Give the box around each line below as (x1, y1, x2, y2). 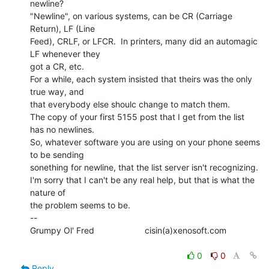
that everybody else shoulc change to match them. (30, 98, 230, 109)
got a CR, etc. (30, 61, 84, 71)
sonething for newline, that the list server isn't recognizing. (30, 162, 258, 172)
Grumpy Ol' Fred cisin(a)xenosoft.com (30, 225, 226, 235)
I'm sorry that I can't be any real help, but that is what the (30, 174, 255, 185)
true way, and (30, 86, 84, 97)
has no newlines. (30, 124, 94, 134)
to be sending (30, 149, 84, 160)
